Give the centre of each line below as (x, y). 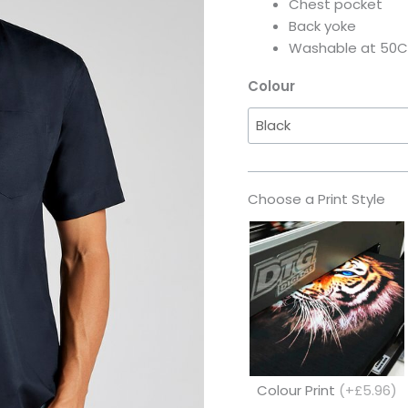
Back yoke (322, 26)
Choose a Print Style (316, 199)
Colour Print (298, 391)
